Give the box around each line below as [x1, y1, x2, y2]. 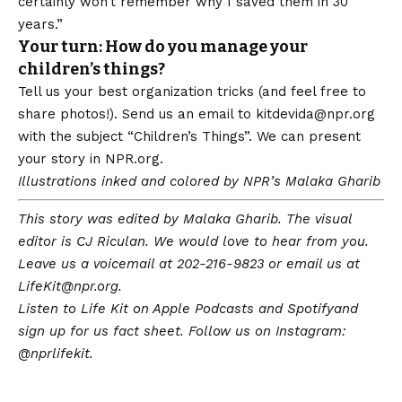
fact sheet [113, 322, 180, 339]
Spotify [287, 300, 334, 317]
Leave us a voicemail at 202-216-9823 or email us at [18, 255, 360, 272]
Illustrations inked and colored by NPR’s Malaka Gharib [18, 172, 380, 189]
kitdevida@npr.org [256, 105, 375, 122]
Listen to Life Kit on [18, 300, 153, 317]
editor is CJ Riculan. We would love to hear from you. [18, 232, 369, 249]
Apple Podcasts [153, 300, 254, 317]
